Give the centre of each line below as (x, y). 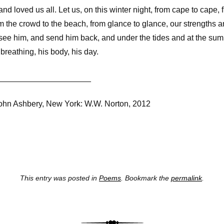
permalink (186, 178)
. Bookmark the (146, 178)
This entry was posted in (59, 178)
